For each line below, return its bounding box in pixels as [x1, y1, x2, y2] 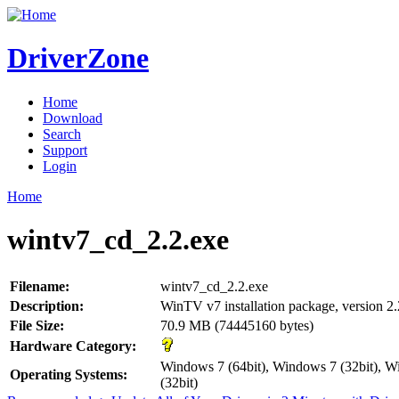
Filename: [10, 278, 69, 294]
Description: [10, 297, 84, 313]
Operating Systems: [10, 366, 127, 382]
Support [43, 142, 87, 158]
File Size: [10, 317, 64, 333]
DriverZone [7, 42, 149, 75]
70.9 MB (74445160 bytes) [160, 317, 313, 333]
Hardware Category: [10, 338, 136, 354]
